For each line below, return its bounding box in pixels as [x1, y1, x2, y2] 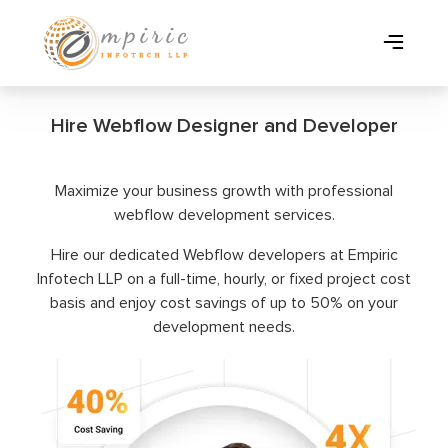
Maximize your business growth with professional [55, 183, 393, 199]
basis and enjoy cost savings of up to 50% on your [50, 295, 398, 311]
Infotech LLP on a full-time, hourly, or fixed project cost [37, 271, 411, 287]
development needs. [153, 319, 295, 335]
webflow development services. [113, 207, 335, 223]
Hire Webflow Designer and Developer [50, 116, 398, 136]
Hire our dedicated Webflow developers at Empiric [50, 247, 398, 263]
